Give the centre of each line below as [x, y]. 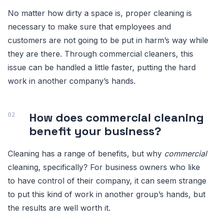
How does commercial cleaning [116, 117]
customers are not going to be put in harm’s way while [108, 40]
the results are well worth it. [59, 208]
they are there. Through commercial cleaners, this [101, 54]
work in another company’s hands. [72, 81]
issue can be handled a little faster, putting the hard [102, 67]
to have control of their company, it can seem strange [107, 181]
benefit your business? [95, 131]
